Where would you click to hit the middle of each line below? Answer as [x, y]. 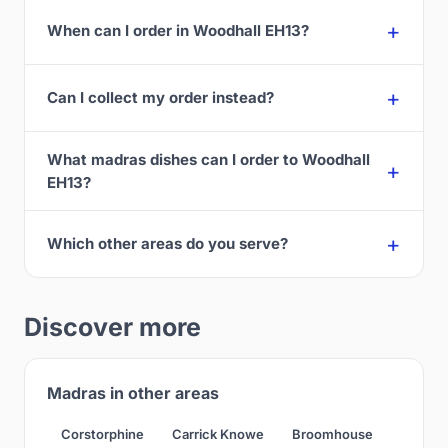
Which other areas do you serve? [167, 244]
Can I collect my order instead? [160, 98]
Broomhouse [332, 433]
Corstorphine [102, 433]
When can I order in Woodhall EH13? [178, 31]
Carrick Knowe [218, 433]
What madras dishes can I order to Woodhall [208, 159]
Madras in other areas [133, 392]
